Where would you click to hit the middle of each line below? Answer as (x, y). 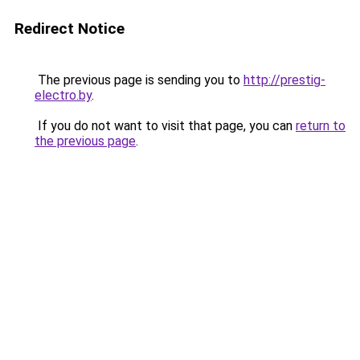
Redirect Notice (70, 29)
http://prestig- (284, 80)
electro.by (63, 95)
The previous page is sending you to (139, 80)
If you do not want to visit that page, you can (165, 126)
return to (321, 126)
